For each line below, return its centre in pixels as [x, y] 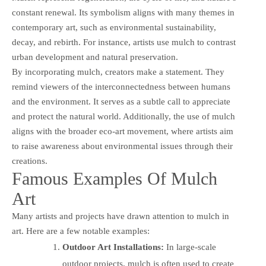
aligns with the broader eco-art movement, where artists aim [123, 132]
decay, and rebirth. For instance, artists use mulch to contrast [124, 42]
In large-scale [190, 247]
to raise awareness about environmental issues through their [122, 146]
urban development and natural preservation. [95, 57]
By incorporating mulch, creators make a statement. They [118, 72]
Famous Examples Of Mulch [115, 179]
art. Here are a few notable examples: [81, 231]
